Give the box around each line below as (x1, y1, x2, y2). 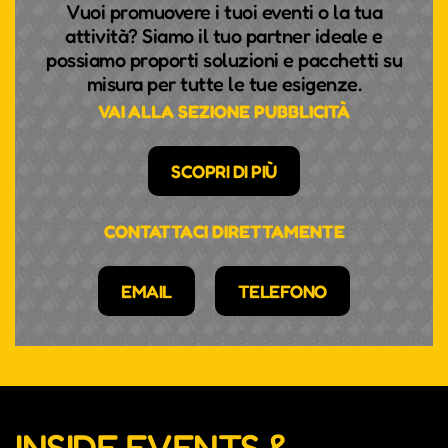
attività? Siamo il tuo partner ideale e (65, 24, 383, 49)
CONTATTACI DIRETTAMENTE (103, 220, 345, 243)
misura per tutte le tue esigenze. (86, 72, 362, 97)
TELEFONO (237, 280, 327, 303)
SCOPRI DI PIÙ (171, 160, 277, 183)
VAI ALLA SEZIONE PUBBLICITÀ (98, 100, 350, 123)
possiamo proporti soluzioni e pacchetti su (46, 48, 402, 73)
